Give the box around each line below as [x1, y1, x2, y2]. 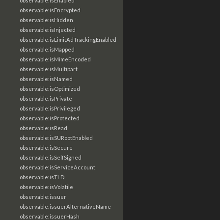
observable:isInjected [20, 27, 76, 33]
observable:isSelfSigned [20, 154, 82, 161]
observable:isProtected [20, 115, 80, 121]
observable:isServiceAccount [20, 164, 95, 170]
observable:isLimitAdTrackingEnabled [20, 36, 116, 43]
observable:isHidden [20, 17, 73, 23]
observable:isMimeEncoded [20, 56, 91, 62]
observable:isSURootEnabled [20, 135, 93, 141]
